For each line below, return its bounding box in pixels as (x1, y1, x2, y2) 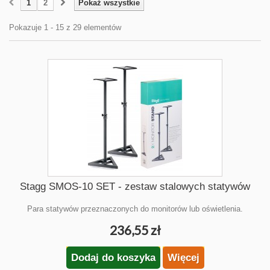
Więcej (167, 252, 199, 263)
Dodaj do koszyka (71, 252, 155, 263)
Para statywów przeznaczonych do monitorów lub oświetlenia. (27, 204, 243, 213)
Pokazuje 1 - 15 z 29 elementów (9, 23, 121, 32)
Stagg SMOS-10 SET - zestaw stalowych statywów (20, 181, 250, 192)
